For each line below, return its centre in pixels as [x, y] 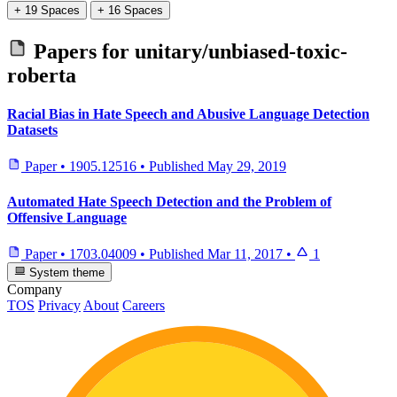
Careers [144, 306]
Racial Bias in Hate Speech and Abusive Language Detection [188, 114]
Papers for [82, 51]
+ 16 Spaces [130, 10]
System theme [66, 273]
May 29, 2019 [247, 167]
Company [35, 290]
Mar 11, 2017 [245, 253]
